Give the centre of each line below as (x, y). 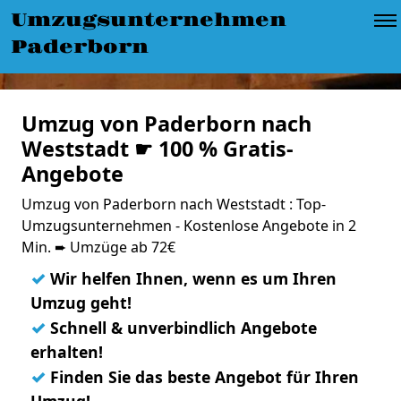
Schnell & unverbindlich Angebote (181, 328)
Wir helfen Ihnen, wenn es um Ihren (191, 278)
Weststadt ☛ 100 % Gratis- (158, 149)
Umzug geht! (81, 303)
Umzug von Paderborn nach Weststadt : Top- (174, 204)
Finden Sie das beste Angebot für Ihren (202, 377)
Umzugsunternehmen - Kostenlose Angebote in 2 (189, 226)
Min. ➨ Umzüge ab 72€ (98, 247)
